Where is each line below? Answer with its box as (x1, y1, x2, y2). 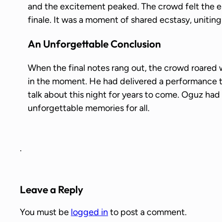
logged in (71, 206, 108, 218)
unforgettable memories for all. (28, 103, 150, 114)
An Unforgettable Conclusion (28, 37, 161, 51)
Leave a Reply (20, 182, 83, 196)
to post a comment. (108, 206, 187, 218)
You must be (20, 206, 71, 218)
